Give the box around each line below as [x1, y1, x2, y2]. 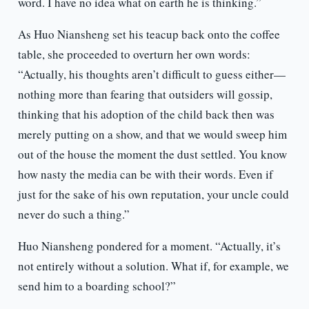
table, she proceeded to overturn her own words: [17, 46, 250, 63]
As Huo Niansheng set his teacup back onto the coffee [17, 26, 280, 43]
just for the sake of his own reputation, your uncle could [17, 186, 289, 203]
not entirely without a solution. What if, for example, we [17, 258, 289, 275]
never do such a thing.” [17, 206, 130, 223]
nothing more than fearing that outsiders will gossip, [17, 86, 272, 103]
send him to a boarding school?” [17, 278, 176, 295]
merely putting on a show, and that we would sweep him [17, 126, 287, 143]
